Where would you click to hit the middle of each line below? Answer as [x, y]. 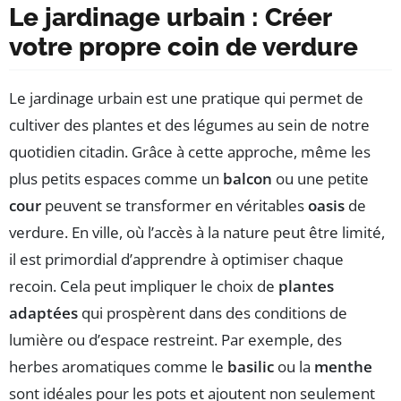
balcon [247, 179]
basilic [251, 367]
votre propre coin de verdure [183, 47]
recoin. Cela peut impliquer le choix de [144, 286]
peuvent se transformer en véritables [175, 206]
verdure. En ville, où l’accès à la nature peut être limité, [197, 233]
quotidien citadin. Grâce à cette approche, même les [190, 152]
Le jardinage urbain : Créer [171, 18]
